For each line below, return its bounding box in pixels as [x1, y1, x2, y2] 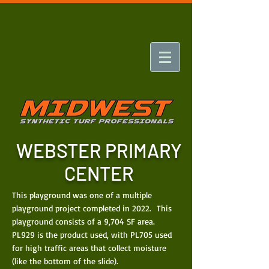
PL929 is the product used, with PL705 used [12, 229, 172, 240]
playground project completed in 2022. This [12, 203, 172, 213]
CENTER [64, 162, 134, 184]
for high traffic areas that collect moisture [12, 243, 166, 253]
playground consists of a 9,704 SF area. [12, 216, 158, 226]
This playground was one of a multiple [12, 190, 152, 200]
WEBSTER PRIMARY [16, 139, 182, 162]
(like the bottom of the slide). [12, 256, 118, 266]
